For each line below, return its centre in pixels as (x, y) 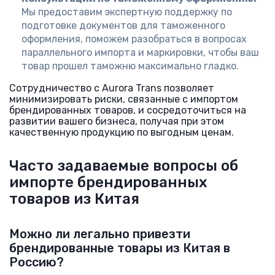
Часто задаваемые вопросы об (124, 166)
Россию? (37, 262)
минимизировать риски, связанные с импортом (124, 99)
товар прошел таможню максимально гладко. (130, 66)
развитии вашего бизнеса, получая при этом (117, 121)
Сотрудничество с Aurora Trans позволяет (112, 88)
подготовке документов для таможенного (123, 25)
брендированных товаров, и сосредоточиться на (128, 110)
